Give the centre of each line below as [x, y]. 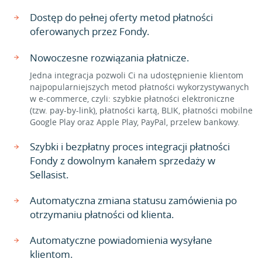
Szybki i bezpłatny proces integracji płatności [130, 146]
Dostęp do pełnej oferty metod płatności [121, 17]
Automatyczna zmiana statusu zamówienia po [133, 200]
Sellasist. [49, 175]
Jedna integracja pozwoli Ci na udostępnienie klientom [137, 75]
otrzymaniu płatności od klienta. [102, 214]
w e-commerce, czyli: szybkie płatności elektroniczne [132, 99]
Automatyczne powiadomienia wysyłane [121, 240]
